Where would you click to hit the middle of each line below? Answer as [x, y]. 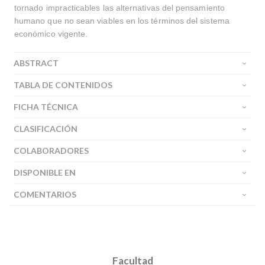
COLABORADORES [51, 151]
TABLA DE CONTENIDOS [63, 85]
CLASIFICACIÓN [46, 129]
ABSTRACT [36, 63]
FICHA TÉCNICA [46, 107]
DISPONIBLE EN [45, 172]
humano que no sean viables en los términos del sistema [122, 21]
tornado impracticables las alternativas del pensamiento [119, 8]
